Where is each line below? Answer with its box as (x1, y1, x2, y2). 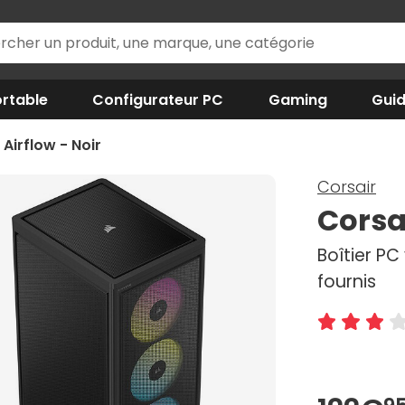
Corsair (317, 175, 376, 198)
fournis (317, 269, 376, 294)
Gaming (268, 89, 327, 110)
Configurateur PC (92, 89, 224, 110)
